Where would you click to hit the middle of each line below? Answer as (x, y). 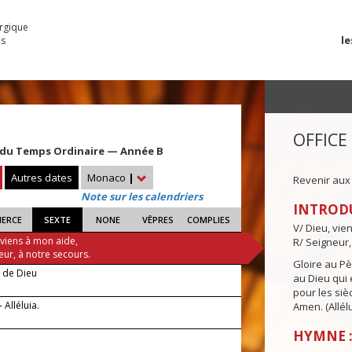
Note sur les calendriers (142, 197)
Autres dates (42, 178)
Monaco (108, 178)
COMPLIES (208, 220)
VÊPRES (158, 220)
